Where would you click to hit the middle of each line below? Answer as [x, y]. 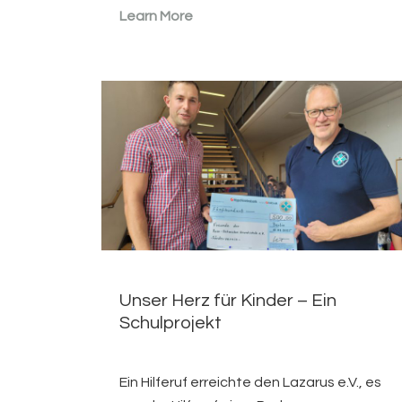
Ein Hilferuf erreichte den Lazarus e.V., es [250, 383]
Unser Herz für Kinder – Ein [227, 301]
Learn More [156, 17]
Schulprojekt [170, 323]
